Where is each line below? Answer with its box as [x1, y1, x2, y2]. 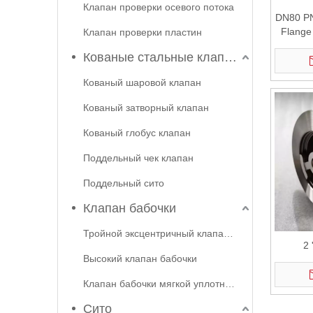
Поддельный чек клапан [83, 152, 194, 163]
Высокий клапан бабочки [83, 253, 197, 264]
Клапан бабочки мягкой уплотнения [225, 278, 235, 289]
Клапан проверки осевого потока [83, 1, 234, 13]
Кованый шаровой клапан [83, 77, 201, 88]
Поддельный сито [83, 177, 164, 189]
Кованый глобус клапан [83, 127, 191, 138]
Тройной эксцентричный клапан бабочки [224, 228, 233, 239]
